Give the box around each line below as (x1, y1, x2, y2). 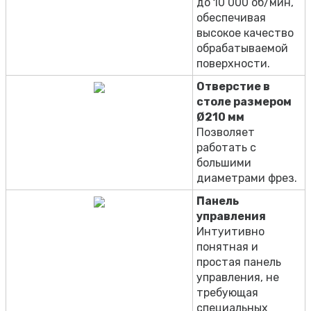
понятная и (196, 239, 258, 253)
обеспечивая (196, 10, 266, 24)
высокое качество (196, 26, 294, 40)
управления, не (196, 270, 279, 284)
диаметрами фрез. (196, 171, 297, 185)
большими (196, 155, 251, 169)
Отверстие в (196, 79, 270, 93)
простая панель (196, 255, 281, 269)
